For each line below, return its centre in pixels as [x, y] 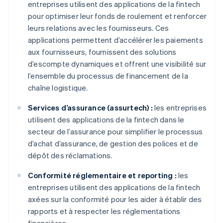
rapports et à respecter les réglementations [104, 211]
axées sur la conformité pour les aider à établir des [115, 199]
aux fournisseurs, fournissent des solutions [102, 52]
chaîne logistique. [58, 88]
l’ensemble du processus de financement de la [108, 76]
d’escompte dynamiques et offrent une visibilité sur [117, 64]
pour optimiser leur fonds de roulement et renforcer [117, 16]
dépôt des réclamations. [70, 156]
